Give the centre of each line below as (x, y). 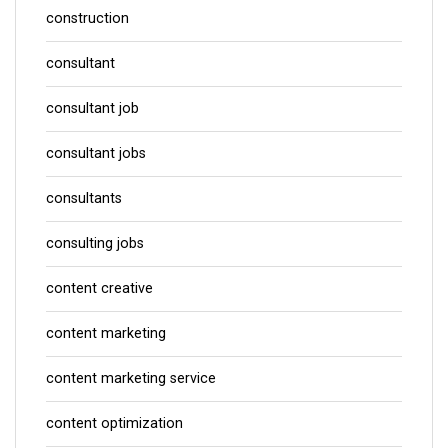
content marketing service (131, 378)
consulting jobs (95, 243)
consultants (84, 198)
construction (87, 18)
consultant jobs (96, 153)
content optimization (114, 423)
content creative (99, 288)
